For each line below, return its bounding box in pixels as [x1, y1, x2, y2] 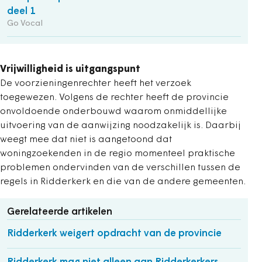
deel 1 [7, 6, 35, 16]
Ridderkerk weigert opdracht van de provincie [7, 228, 222, 239]
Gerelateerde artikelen [7, 206, 112, 217]
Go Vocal [7, 19, 43, 28]
